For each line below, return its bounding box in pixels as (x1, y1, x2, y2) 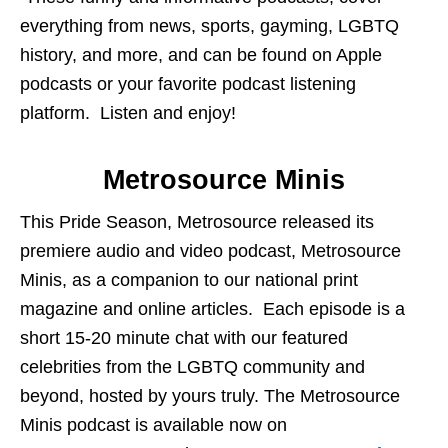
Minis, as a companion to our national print (20, 270, 358, 291)
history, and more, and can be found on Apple (20, 45, 382, 66)
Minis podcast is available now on (20, 415, 287, 436)
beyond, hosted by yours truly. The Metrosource (20, 386, 400, 407)
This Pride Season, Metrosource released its (20, 212, 374, 233)
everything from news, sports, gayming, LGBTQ (20, 16, 399, 37)
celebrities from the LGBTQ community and (20, 357, 365, 378)
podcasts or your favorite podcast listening (20, 74, 356, 95)
